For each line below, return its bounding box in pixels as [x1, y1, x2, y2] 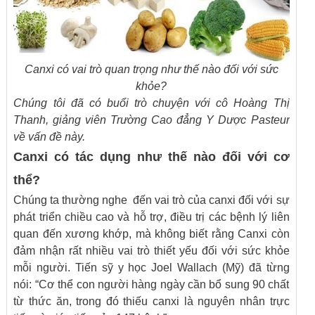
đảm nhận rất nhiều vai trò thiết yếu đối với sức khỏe [13, 245, 290, 257]
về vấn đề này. [13, 131, 86, 143]
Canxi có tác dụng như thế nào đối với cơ [13, 150, 290, 164]
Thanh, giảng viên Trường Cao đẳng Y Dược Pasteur [13, 114, 290, 126]
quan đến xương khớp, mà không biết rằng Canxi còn [13, 228, 290, 240]
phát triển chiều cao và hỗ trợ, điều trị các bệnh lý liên [13, 211, 290, 223]
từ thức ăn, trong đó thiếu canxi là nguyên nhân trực [13, 295, 290, 307]
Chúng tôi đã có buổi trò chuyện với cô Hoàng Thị [13, 97, 290, 109]
